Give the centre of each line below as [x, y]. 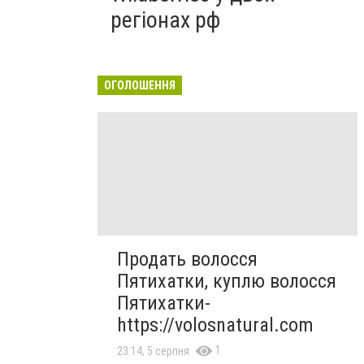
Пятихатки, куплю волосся [227, 282]
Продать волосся [187, 260]
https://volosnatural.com [215, 325]
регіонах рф [165, 20]
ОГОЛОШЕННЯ [140, 85]
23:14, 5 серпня [153, 351]
